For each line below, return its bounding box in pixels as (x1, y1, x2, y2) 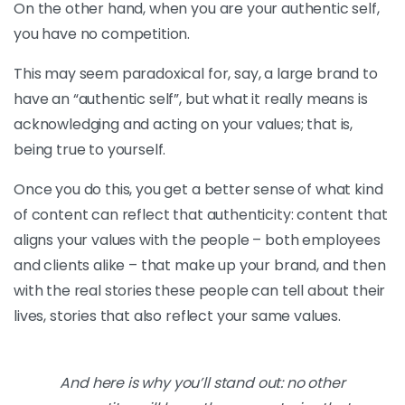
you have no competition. (14, 24, 191, 44)
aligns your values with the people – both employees (14, 230, 381, 250)
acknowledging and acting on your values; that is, (14, 114, 353, 135)
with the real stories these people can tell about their (14, 280, 386, 301)
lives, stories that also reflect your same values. (14, 306, 341, 326)
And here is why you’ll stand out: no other (60, 372, 345, 393)
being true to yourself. (14, 139, 166, 160)
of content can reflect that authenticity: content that (14, 204, 388, 225)
